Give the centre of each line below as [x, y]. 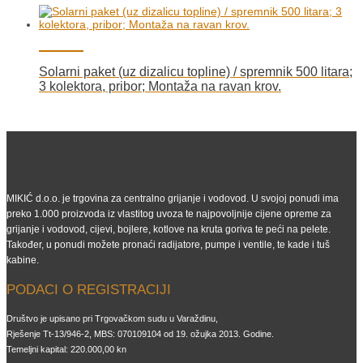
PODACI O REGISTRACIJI [89, 289]
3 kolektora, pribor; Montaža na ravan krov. [160, 86]
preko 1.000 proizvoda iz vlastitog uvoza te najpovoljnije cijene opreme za [169, 214]
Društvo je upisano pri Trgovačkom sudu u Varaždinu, [112, 318]
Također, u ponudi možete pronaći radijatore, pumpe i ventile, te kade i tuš [168, 244]
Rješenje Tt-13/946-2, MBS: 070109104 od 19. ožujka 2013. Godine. [140, 333]
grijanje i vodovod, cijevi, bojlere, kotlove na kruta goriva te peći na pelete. [169, 229]
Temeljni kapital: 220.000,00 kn [66, 349]
